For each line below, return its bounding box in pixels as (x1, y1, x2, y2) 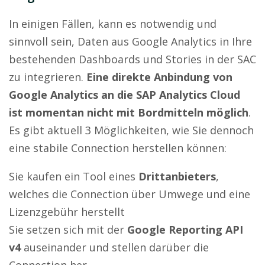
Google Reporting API (127, 222, 243, 237)
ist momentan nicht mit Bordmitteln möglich (9, 105, 248, 119)
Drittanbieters (138, 169, 216, 183)
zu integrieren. (9, 69, 86, 84)
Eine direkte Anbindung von (86, 69, 232, 84)
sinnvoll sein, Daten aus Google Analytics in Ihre (9, 34, 252, 49)
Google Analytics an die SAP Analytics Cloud (9, 87, 240, 102)
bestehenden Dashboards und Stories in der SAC (9, 51, 256, 66)
